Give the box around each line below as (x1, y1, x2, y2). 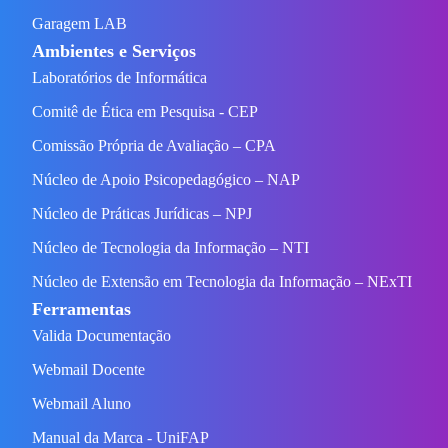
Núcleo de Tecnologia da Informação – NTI (32, 239, 309, 257)
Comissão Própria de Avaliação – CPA (32, 137, 276, 155)
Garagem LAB (32, 15, 127, 33)
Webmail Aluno (32, 395, 131, 413)
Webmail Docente (32, 361, 145, 379)
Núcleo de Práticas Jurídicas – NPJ (32, 205, 252, 223)
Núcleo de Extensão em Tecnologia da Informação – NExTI (32, 273, 412, 291)
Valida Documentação (32, 327, 171, 345)
